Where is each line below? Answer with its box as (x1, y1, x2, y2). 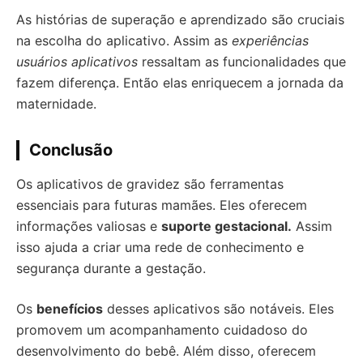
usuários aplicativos (16, 53, 138, 70)
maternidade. (16, 96, 96, 112)
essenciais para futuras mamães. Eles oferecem (16, 197, 307, 213)
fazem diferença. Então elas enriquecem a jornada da (16, 75, 344, 91)
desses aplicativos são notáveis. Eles (103, 301, 334, 317)
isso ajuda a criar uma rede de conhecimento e (16, 239, 304, 255)
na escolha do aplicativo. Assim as (16, 32, 232, 49)
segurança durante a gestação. (16, 260, 206, 276)
